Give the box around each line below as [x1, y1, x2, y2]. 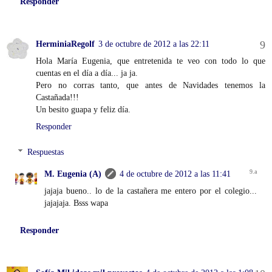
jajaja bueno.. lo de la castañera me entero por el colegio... [44, 186, 257, 196]
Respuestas [27, 147, 64, 157]
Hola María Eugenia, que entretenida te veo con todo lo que [36, 56, 265, 66]
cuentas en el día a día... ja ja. [36, 68, 138, 78]
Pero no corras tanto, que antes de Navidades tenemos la [36, 80, 265, 90]
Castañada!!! [36, 92, 79, 103]
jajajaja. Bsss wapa [44, 198, 109, 208]
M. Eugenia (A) [44, 169, 102, 179]
